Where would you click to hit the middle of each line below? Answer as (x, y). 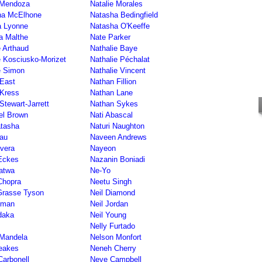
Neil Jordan (109, 204)
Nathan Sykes (114, 104)
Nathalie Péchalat (120, 59)
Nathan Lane (111, 93)
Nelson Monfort (116, 237)
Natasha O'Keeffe (120, 26)
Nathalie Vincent (118, 70)
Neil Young (108, 215)
